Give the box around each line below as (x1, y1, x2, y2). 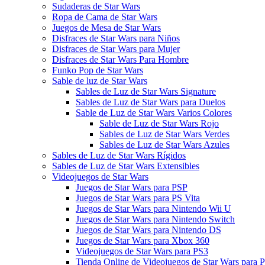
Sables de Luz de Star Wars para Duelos (76, 97, 225, 107)
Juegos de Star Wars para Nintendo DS (76, 225, 221, 235)
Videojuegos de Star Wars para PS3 (76, 246, 208, 256)
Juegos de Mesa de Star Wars (52, 22, 161, 33)
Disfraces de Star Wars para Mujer (52, 44, 180, 54)
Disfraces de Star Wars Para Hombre (52, 54, 189, 64)
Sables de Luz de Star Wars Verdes (99, 129, 230, 139)
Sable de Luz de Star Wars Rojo (99, 118, 219, 128)
